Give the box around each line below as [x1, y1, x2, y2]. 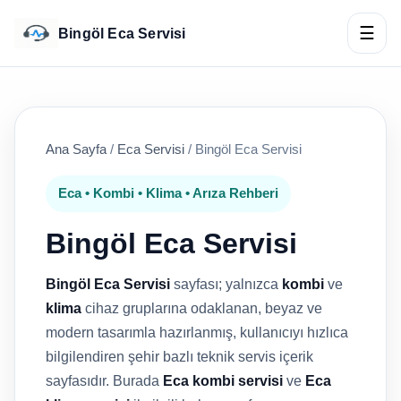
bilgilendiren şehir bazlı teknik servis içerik [46, 349, 313, 364]
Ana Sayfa [46, 141, 107, 157]
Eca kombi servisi [163, 373, 283, 388]
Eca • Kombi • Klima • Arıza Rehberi [58, 186, 278, 200]
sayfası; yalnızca [170, 277, 282, 292]
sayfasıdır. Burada [46, 373, 163, 388]
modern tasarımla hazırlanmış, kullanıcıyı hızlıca [46, 325, 348, 340]
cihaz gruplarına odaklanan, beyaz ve [81, 301, 322, 316]
